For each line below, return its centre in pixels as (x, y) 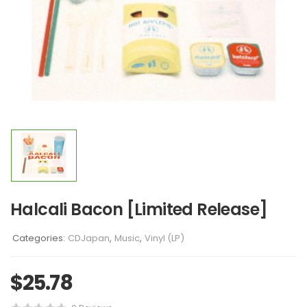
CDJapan (89, 238)
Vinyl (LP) (164, 238)
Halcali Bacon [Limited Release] (139, 209)
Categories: (39, 238)
